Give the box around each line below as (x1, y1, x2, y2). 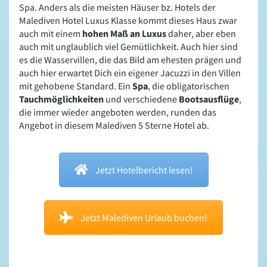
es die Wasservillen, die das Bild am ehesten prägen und (19, 54, 241, 66)
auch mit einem (19, 27, 82, 40)
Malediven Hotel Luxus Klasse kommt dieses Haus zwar (19, 14, 237, 27)
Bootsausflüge (179, 93, 239, 105)
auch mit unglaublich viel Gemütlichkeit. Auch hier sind (19, 41, 238, 53)
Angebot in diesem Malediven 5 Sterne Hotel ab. (19, 119, 209, 132)
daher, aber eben (166, 27, 236, 40)
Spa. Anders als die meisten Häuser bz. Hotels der (19, 1, 216, 14)
